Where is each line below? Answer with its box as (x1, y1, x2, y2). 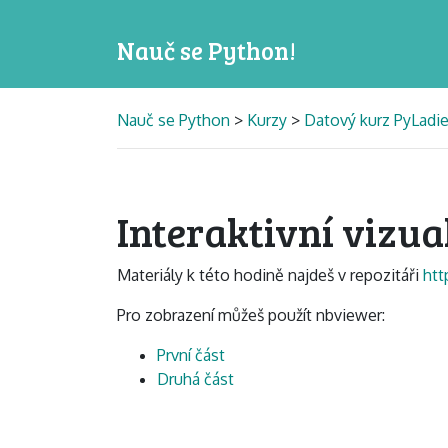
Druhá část (157, 369, 234, 390)
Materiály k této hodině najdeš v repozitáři (117, 265, 423, 286)
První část (157, 345, 225, 366)
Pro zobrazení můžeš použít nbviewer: (117, 305, 385, 326)
